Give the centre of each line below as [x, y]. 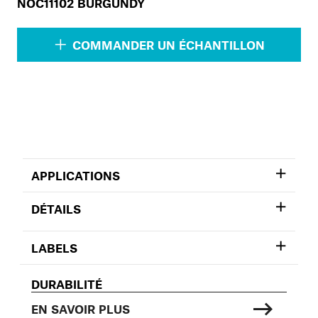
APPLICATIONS [76, 176]
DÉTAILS [56, 209]
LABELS [54, 248]
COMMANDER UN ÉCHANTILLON [168, 44]
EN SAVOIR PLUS [81, 309]
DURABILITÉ [67, 284]
